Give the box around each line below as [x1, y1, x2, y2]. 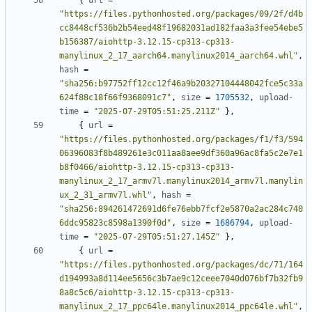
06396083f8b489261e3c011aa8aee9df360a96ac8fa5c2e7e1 [59, 148, 303, 159]
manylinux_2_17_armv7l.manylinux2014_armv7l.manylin [59, 176, 303, 187]
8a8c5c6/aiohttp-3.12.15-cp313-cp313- [59, 288, 235, 298]
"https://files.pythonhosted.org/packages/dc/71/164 [59, 260, 303, 270]
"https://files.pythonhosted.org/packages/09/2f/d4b [59, 9, 303, 19]
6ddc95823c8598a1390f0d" [59, 218, 171, 228]
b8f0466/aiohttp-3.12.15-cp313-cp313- [59, 162, 235, 173]
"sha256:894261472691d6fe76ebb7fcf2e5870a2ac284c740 [59, 204, 303, 214]
